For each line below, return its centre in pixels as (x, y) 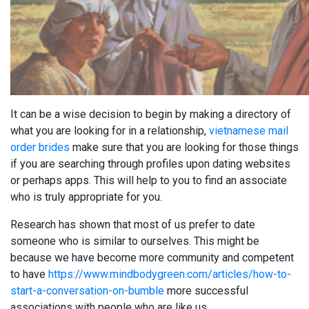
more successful (206, 291)
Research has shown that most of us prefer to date (133, 225)
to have (29, 275)
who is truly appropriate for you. (86, 197)
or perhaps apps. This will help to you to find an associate (149, 181)
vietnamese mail (249, 131)
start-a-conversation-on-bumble (87, 291)
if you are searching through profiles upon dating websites (150, 164)
